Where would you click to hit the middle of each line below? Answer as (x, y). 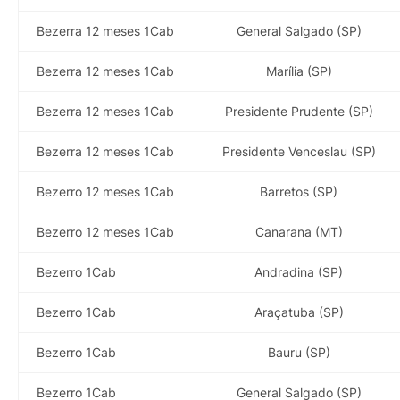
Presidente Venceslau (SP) (299, 151)
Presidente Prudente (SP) (299, 111)
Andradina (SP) (299, 271)
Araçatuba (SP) (299, 312)
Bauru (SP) (299, 352)
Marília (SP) (299, 71)
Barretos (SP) (299, 191)
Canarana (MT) (299, 231)
